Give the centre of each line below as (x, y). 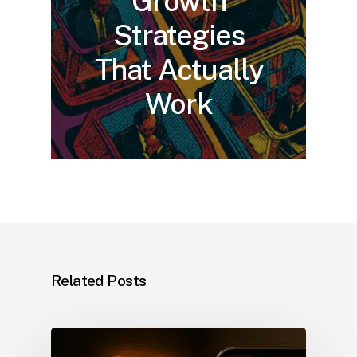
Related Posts (99, 280)
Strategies (179, 35)
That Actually (179, 69)
